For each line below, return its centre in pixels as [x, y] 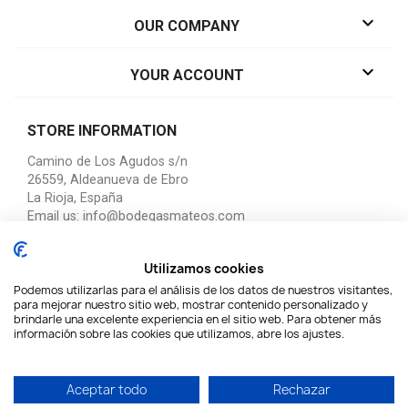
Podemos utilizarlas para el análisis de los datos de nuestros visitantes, [203, 290]
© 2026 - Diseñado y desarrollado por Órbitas [204, 303]
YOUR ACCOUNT [187, 76]
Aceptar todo [107, 389]
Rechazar [301, 389]
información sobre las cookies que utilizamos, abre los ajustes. [179, 334]
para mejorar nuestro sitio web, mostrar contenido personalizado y [191, 305]
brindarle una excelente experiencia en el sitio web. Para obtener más [198, 319]
